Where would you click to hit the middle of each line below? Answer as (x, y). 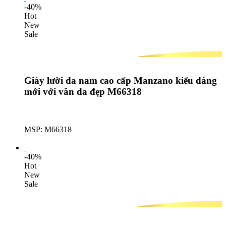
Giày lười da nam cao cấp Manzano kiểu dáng (121, 81)
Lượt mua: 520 (48, 138)
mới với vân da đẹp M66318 (83, 92)
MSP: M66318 (48, 129)
